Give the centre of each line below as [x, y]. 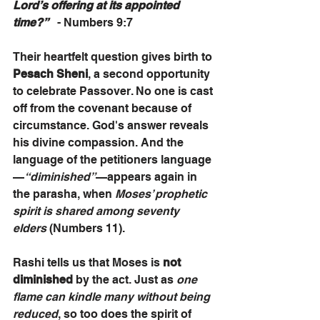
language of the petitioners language [112, 160]
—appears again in [148, 177]
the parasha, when [64, 194]
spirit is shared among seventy [97, 211]
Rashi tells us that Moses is [88, 262]
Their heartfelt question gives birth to [114, 57]
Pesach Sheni [50, 74]
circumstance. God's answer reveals [112, 125]
